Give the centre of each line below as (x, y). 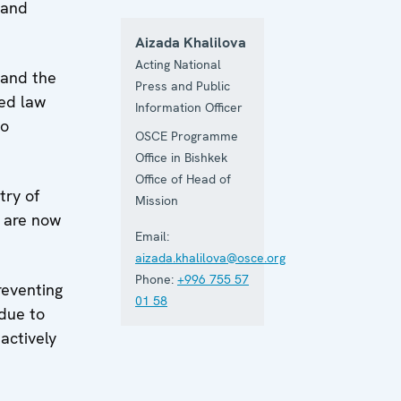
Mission (157, 200)
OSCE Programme (187, 136)
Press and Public (183, 85)
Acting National (178, 64)
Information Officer (189, 107)
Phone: (154, 279)
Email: (152, 236)
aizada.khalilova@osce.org (210, 257)
